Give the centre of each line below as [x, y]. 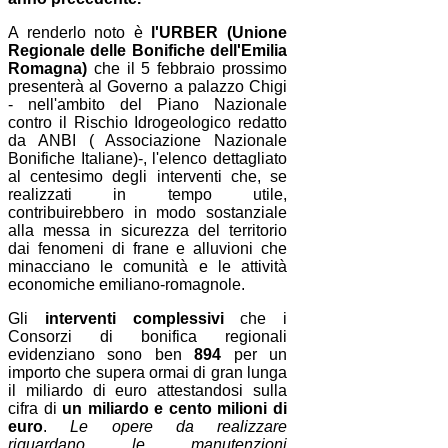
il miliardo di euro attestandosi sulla [148, 391]
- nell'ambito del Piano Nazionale [148, 105]
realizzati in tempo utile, [148, 195]
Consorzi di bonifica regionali [148, 337]
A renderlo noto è [80, 33]
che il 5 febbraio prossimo [187, 69]
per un [254, 355]
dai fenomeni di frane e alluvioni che [148, 249]
